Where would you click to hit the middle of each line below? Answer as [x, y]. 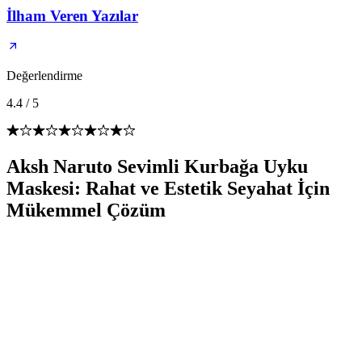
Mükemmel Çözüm [86, 210]
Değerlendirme [44, 76]
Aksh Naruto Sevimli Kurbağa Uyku [157, 167]
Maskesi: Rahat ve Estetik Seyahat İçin [168, 189]
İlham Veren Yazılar [72, 15]
